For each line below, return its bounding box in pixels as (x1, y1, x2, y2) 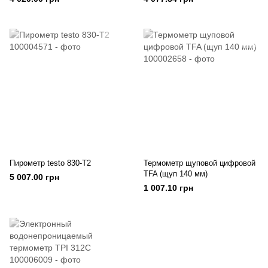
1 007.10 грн (144, 183, 193, 193)
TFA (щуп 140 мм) (144, 169, 208, 178)
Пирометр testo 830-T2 (10, 159, 91, 167)
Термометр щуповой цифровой (144, 159, 255, 167)
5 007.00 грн (10, 172, 59, 182)
